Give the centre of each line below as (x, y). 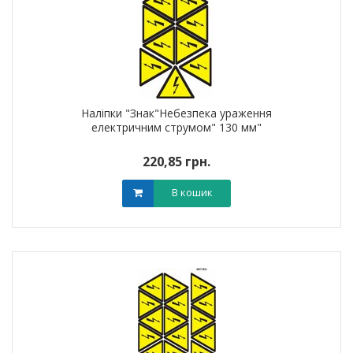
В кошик (192, 192)
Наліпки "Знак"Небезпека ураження (176, 113)
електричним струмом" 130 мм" (176, 127)
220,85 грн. (176, 162)
